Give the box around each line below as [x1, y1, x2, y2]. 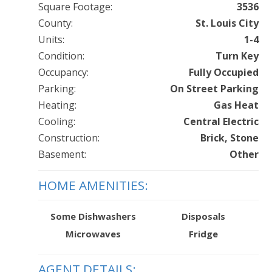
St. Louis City [195, 16, 259, 30]
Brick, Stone [200, 131, 259, 145]
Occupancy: [38, 66, 89, 80]
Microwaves [65, 228, 121, 240]
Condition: [38, 49, 84, 63]
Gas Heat [213, 98, 259, 112]
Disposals [181, 210, 225, 223]
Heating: [38, 98, 76, 112]
